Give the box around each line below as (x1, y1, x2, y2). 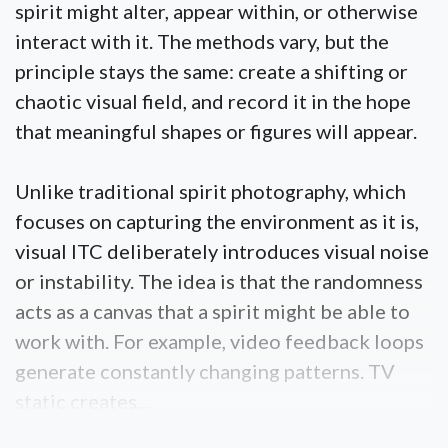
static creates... (15, 389, 149, 413)
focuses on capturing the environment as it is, (15, 209, 419, 233)
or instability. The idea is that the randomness (15, 269, 423, 293)
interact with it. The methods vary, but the (15, 29, 389, 53)
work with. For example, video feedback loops (15, 329, 424, 353)
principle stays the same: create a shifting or (15, 59, 408, 83)
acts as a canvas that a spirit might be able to (15, 299, 410, 323)
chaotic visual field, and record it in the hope (15, 89, 411, 113)
